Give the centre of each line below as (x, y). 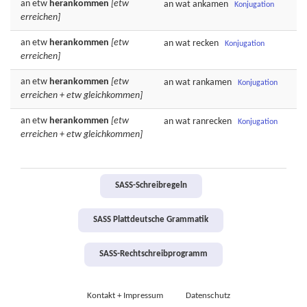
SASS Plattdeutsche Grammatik (151, 220)
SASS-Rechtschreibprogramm (153, 254)
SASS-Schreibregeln (151, 186)
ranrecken (212, 122)
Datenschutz (208, 296)
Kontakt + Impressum (125, 296)
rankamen (212, 83)
